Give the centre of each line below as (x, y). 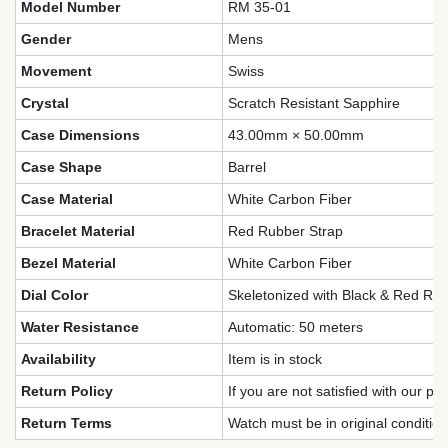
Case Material (67, 198)
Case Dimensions (80, 134)
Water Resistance (80, 326)
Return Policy (67, 390)
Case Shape (61, 166)
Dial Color (54, 294)
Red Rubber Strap (285, 230)
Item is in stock (275, 358)
